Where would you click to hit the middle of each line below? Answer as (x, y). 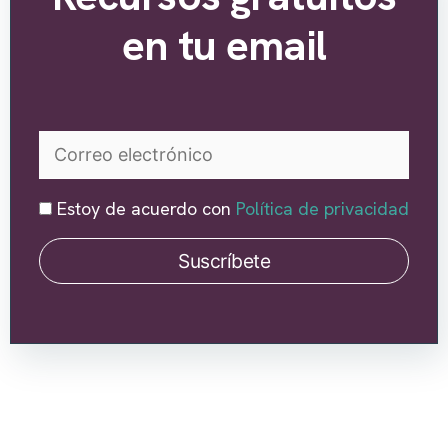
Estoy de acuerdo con (144, 208)
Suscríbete (224, 260)
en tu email (224, 46)
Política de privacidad (322, 208)
